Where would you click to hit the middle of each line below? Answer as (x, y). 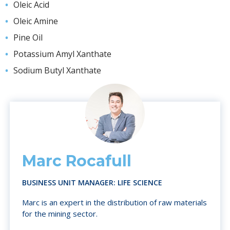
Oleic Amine (36, 21)
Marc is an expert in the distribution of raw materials (114, 202)
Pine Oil (28, 37)
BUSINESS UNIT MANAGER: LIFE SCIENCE (92, 183)
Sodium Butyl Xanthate (57, 70)
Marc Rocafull (77, 161)
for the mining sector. (60, 214)
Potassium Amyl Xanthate (62, 54)
